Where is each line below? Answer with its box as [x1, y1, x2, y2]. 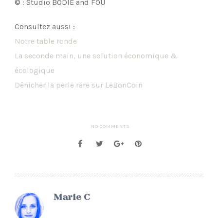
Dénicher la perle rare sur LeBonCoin [15, 80, 143, 90]
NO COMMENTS [91, 123, 130, 129]
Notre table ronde [15, 36, 77, 46]
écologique [15, 65, 54, 75]
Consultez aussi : [15, 21, 75, 31]
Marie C [54, 192, 90, 202]
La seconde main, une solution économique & [15, 51, 178, 60]
